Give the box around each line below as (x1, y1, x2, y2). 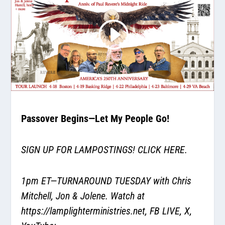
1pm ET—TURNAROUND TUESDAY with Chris (21, 174, 192, 187)
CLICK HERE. (138, 143, 190, 156)
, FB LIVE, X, (145, 204, 192, 217)
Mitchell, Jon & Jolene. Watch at (21, 189, 145, 202)
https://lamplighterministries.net (21, 204, 146, 217)
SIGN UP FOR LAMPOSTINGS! (21, 143, 138, 156)
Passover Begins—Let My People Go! (21, 112, 172, 125)
